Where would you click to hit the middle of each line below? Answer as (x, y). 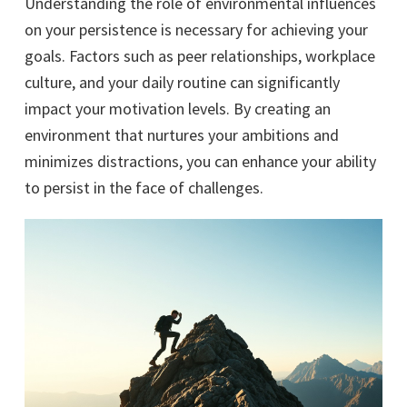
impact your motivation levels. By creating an (178, 109)
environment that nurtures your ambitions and (182, 135)
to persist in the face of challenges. (144, 188)
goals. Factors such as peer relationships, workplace (200, 56)
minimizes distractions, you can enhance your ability (200, 161)
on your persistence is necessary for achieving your (196, 30)
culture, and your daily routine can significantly (182, 82)
